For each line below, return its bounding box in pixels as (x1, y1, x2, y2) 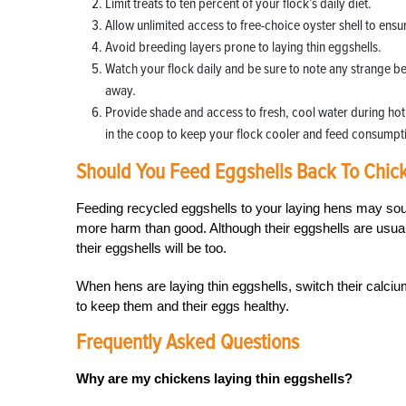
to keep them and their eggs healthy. (76, 298, 289, 314)
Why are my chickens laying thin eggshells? (76, 371, 353, 386)
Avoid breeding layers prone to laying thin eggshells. (105, 38, 382, 56)
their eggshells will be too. (76, 240, 227, 256)
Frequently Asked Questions (76, 329, 299, 355)
